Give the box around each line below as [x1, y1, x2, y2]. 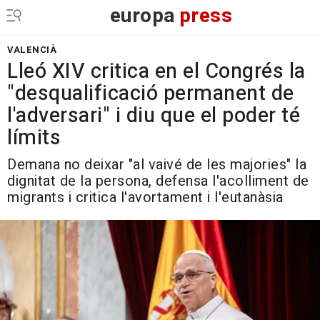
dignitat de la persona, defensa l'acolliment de [7, 171, 309, 191]
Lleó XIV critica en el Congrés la [7, 56, 306, 86]
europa [109, 1, 176, 31]
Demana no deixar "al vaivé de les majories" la [7, 154, 306, 175]
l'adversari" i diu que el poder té [7, 101, 300, 131]
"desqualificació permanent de [7, 79, 294, 109]
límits [7, 123, 61, 153]
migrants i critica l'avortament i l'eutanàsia [7, 187, 284, 208]
